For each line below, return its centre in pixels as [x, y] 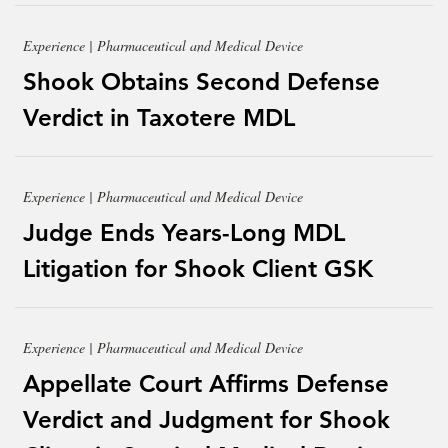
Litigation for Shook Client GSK [198, 268]
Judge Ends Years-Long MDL [184, 232]
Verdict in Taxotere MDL [159, 117]
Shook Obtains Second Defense [201, 81]
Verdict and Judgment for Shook [206, 419]
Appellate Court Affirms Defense [206, 383]
